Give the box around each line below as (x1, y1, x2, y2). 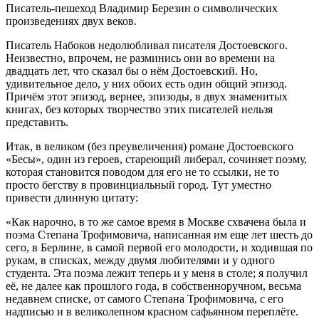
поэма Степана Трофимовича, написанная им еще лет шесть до (6, 229, 313, 241)
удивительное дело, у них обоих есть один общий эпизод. (6, 78, 287, 90)
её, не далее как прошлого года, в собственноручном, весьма (6, 280, 301, 293)
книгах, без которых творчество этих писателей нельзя (6, 103, 273, 116)
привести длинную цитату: (6, 192, 138, 204)
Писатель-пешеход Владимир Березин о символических (6, 2, 278, 15)
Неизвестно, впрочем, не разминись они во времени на (6, 52, 275, 65)
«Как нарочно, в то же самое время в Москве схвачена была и (6, 216, 306, 229)
